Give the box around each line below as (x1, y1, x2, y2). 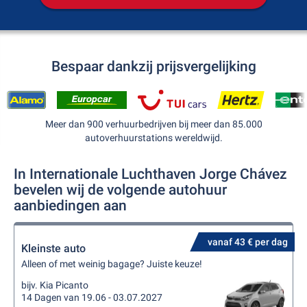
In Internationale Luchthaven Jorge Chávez (14, 166, 287, 182)
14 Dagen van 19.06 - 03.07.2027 (21, 292, 162, 303)
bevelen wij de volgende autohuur (14, 182, 227, 198)
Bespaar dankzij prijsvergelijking (51, 58, 256, 75)
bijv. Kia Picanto (21, 280, 88, 291)
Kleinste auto (21, 242, 86, 255)
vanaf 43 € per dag (208, 236, 288, 247)
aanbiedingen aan (14, 197, 127, 214)
